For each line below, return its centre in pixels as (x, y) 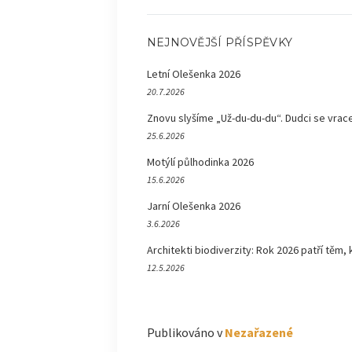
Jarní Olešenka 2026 (193, 206)
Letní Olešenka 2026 (193, 74)
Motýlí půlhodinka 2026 (200, 162)
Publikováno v (184, 333)
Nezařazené (258, 333)
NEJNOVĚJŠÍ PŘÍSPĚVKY (220, 43)
